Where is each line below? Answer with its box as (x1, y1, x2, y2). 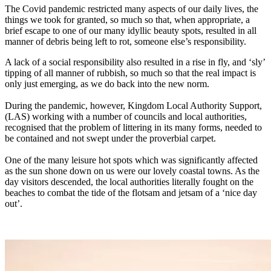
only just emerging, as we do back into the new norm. (5, 79, 209, 90)
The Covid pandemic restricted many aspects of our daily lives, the (5, 4, 258, 15)
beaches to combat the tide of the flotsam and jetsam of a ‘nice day (5, 188, 257, 198)
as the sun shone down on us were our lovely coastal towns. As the (5, 166, 260, 177)
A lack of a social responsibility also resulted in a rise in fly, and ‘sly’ (5, 57, 265, 68)
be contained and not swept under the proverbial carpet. (5, 133, 216, 144)
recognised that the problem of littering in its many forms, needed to (5, 122, 262, 133)
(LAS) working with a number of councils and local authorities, (5, 111, 247, 122)
